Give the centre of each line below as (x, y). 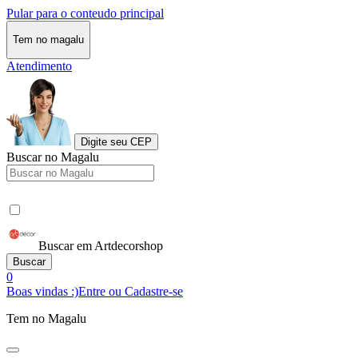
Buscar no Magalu (53, 157)
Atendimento (39, 66)
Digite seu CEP (116, 141)
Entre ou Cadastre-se (131, 291)
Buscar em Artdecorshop (101, 245)
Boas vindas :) (42, 291)
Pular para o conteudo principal (85, 13)
